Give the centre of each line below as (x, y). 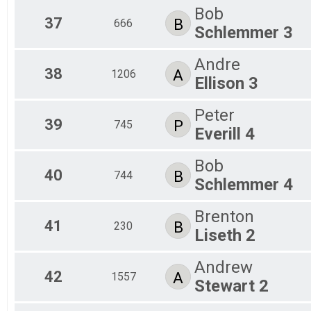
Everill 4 (225, 134)
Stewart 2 (232, 286)
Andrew (224, 267)
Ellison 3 (226, 83)
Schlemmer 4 (244, 184)
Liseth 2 (225, 235)
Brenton (224, 216)
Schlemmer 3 (244, 32)
